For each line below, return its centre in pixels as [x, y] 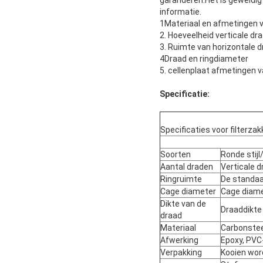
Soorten [176, 155]
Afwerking [179, 240]
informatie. [181, 12]
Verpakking [181, 253]
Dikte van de [183, 204]
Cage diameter [188, 192]
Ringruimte [181, 179]
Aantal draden [187, 167]
